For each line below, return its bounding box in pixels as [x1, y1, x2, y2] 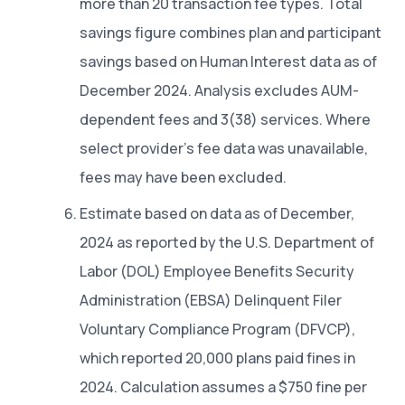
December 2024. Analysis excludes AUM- [80, 80, 359, 100]
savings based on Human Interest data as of [80, 51, 377, 71]
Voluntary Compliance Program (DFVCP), [80, 318, 355, 339]
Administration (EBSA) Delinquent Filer [80, 289, 342, 310]
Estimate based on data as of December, [80, 202, 354, 223]
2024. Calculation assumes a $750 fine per [80, 376, 367, 397]
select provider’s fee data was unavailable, [80, 137, 368, 158]
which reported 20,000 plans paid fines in [80, 347, 355, 368]
